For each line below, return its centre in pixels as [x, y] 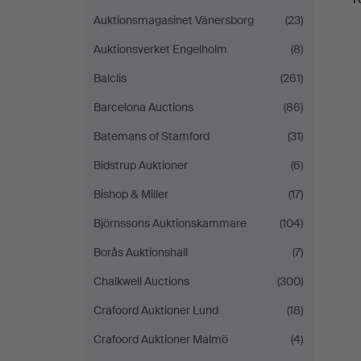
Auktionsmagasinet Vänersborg [174, 20]
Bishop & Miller [131, 194]
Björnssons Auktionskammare [170, 223]
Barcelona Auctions [143, 107]
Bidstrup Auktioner [141, 165]
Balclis [110, 78]
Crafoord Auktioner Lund [156, 310]
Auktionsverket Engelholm [160, 49]
